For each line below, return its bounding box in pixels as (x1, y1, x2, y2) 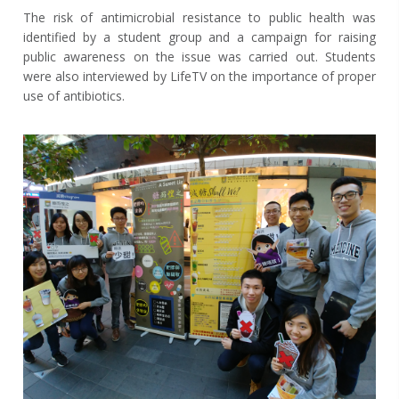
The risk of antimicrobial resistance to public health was (23, 9, 376, 27)
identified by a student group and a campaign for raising (23, 28, 376, 46)
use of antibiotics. (23, 87, 126, 105)
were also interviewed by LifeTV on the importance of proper (23, 68, 376, 85)
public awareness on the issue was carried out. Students (23, 48, 376, 66)
